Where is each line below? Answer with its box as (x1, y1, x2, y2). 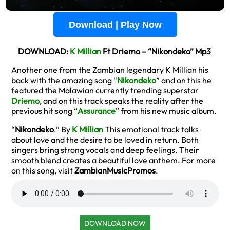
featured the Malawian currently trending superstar (11, 85, 199, 95)
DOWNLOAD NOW (84, 219, 146, 228)
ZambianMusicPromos (74, 165, 156, 176)
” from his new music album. (116, 106, 218, 116)
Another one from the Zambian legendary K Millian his (11, 65, 208, 75)
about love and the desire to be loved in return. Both (11, 135, 199, 145)
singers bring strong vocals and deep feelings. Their (11, 145, 199, 155)
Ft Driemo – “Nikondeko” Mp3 (101, 46, 213, 56)
